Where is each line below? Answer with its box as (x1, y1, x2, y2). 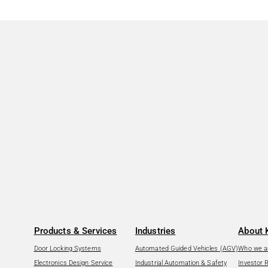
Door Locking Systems (33, 245, 101, 253)
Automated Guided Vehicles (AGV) (135, 245, 239, 253)
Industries (135, 226, 176, 237)
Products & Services (33, 226, 117, 237)
